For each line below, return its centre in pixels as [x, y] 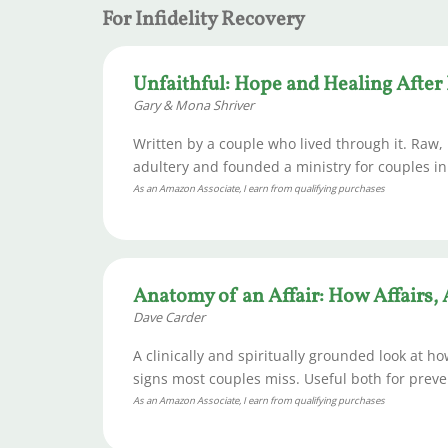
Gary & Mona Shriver [193, 105]
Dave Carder [169, 317]
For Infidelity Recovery [203, 20]
